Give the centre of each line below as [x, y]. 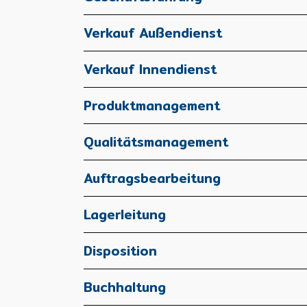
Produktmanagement [152, 106]
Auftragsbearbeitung [152, 178]
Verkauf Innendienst [150, 69]
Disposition [120, 251]
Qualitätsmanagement [156, 142]
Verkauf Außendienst [153, 33]
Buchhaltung [125, 287]
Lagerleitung [125, 214]
